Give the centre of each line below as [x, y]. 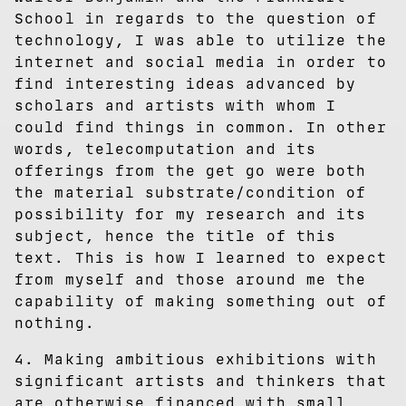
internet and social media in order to [201, 62]
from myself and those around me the [191, 279]
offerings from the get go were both [191, 170]
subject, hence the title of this [176, 236]
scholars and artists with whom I [176, 105]
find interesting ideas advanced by [186, 83]
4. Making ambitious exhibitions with [196, 359]
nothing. [55, 323]
